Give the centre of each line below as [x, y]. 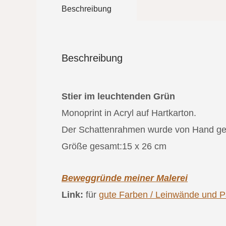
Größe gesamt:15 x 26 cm [114, 146]
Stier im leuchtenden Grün [118, 96]
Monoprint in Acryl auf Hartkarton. [129, 113]
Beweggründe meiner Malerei [125, 178]
